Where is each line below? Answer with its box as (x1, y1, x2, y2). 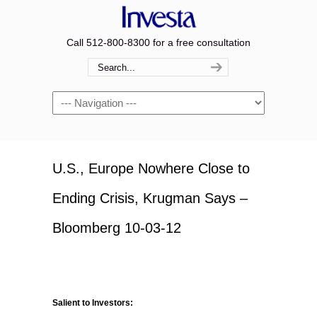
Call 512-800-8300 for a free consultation (67, 37, 250, 48)
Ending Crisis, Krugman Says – (52, 190, 248, 206)
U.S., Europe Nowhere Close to (52, 161, 250, 176)
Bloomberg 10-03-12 (52, 220, 181, 236)
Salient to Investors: (52, 298, 133, 308)
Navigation (52, 93, 100, 105)
